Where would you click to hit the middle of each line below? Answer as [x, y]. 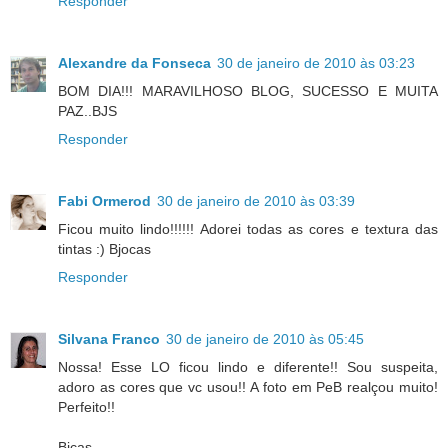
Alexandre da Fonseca [134, 62]
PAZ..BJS [87, 110]
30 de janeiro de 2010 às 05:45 [265, 338]
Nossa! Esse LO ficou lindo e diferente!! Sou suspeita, [248, 366]
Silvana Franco [109, 338]
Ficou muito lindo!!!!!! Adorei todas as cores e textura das [248, 228]
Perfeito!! [86, 406]
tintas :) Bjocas [104, 248]
